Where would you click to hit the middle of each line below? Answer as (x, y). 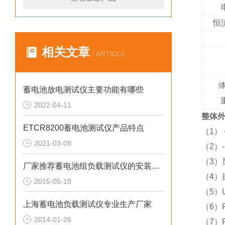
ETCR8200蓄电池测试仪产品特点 (84, 128)
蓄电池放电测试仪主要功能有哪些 (83, 90)
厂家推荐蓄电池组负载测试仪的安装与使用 (156, 166)
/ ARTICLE (108, 54)
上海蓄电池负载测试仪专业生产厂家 (87, 204)
